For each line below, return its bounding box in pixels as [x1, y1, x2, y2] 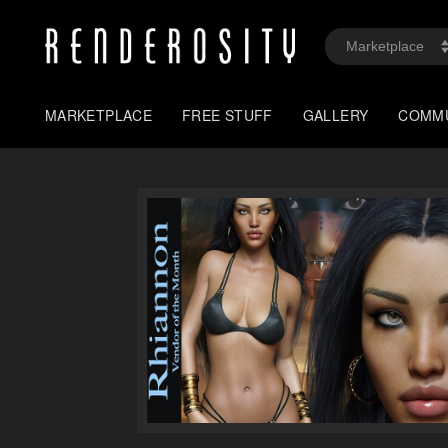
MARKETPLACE [45, 105, 153, 125]
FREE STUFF [182, 105, 273, 125]
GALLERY [302, 105, 369, 125]
